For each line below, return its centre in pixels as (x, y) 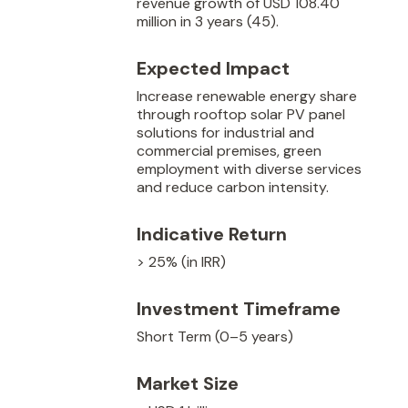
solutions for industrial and (225, 133)
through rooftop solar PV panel (241, 114)
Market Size (188, 383)
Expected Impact (213, 68)
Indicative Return (212, 234)
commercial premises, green (229, 151)
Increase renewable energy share (247, 96)
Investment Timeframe (239, 309)
